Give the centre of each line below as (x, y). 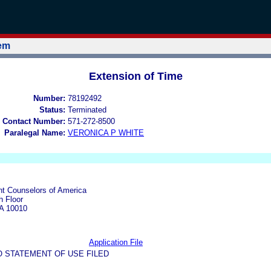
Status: (52, 109)
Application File (116, 242)
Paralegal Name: (35, 132)
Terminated (87, 109)
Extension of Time (135, 76)
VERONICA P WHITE (106, 132)
